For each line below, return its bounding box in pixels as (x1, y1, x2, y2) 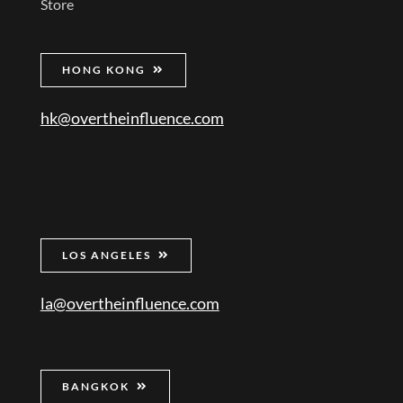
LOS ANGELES (61, 247, 151, 262)
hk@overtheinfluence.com (40, 107, 224, 128)
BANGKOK (61, 379, 130, 393)
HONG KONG (61, 62, 146, 76)
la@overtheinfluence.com (40, 292, 219, 313)
